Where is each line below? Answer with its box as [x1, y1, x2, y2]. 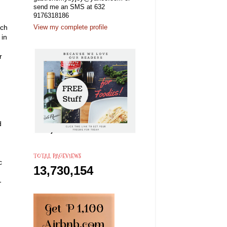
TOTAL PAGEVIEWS [33, 152, 81, 161]
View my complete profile [33, 24, 107, 31]
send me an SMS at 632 [33, 3, 105, 11]
